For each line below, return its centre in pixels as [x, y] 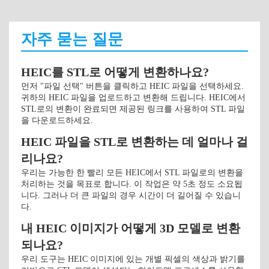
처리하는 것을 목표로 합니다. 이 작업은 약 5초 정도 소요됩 [132, 184]
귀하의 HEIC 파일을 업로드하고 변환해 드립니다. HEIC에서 [133, 98]
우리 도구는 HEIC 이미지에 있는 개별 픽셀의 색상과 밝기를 [133, 259]
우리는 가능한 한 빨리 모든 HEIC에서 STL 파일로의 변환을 [132, 173]
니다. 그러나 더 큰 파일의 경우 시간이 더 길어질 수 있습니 [131, 195]
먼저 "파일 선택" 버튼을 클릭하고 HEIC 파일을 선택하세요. [132, 86]
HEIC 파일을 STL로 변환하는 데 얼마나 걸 [134, 142]
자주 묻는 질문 [72, 39]
